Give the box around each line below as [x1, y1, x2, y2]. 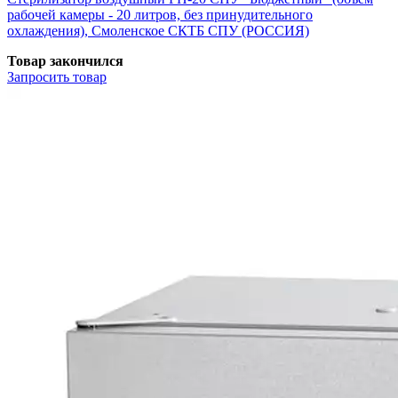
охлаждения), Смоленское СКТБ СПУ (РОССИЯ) [7, 22, 309, 38]
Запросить [7, 68, 69, 84]
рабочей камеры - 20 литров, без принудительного [7, 6, 313, 22]
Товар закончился [7, 52, 123, 68]
